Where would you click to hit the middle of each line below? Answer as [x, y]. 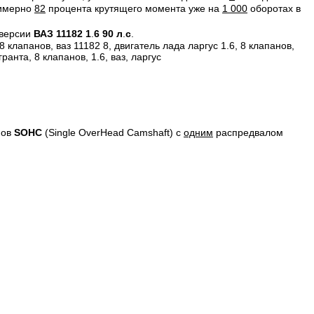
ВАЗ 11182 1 [62, 34]
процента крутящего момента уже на [134, 9]
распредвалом [248, 133]
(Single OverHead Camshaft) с [113, 133]
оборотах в [274, 9]
